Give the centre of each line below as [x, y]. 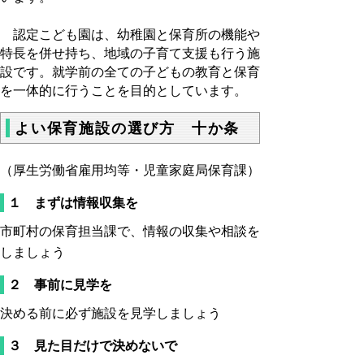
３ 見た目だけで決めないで [93, 346]
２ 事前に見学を [60, 284]
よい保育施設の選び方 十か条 [128, 129]
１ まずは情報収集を [73, 202]
